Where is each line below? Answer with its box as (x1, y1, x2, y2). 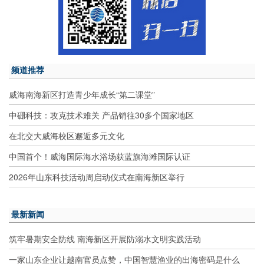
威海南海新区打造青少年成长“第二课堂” (9, 88, 155, 101)
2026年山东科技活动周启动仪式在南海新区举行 (9, 171, 184, 183)
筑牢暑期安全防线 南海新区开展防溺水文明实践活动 (9, 233, 201, 245)
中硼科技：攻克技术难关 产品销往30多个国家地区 (9, 109, 194, 121)
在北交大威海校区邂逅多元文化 (9, 130, 124, 142)
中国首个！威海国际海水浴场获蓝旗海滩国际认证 (9, 150, 190, 163)
